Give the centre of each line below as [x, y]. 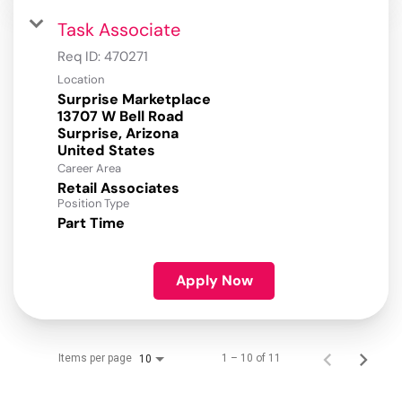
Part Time [91, 223]
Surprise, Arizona [118, 134]
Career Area [89, 169]
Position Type [93, 204]
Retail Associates [118, 188]
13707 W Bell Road [121, 117]
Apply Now [214, 281]
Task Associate [119, 30]
